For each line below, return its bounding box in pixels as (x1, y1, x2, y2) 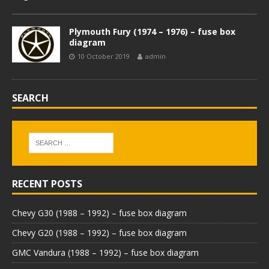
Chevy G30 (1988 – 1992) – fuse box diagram (12, 207, 187, 219)
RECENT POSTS (12, 177, 82, 190)
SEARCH (12, 91, 49, 104)
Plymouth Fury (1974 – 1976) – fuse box (69, 26, 235, 37)
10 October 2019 (77, 52, 130, 61)
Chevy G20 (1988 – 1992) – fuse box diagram (12, 226, 187, 238)
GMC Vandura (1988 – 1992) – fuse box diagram (12, 246, 199, 258)
